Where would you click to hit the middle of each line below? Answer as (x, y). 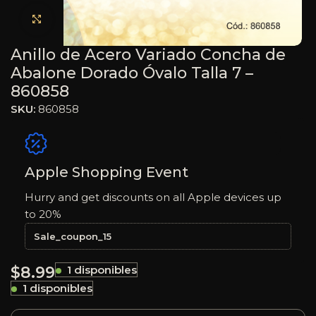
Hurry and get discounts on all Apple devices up (153, 197)
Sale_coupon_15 (73, 236)
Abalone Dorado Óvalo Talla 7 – (132, 73)
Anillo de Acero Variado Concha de (148, 54)
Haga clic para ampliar (110, 19)
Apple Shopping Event (107, 172)
